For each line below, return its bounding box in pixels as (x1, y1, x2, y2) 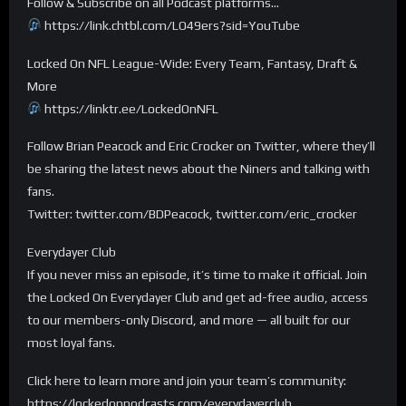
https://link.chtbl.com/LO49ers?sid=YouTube (42, 17, 301, 33)
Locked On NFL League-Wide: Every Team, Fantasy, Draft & (27, 55, 357, 71)
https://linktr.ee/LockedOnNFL (42, 101, 219, 116)
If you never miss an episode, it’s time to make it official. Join (27, 267, 367, 283)
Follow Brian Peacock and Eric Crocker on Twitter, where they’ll (27, 139, 375, 154)
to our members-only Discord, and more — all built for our (27, 313, 351, 328)
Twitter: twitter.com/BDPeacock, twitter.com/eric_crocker (27, 207, 357, 222)
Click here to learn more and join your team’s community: (27, 373, 346, 389)
